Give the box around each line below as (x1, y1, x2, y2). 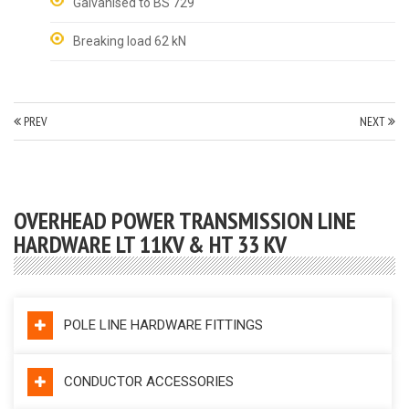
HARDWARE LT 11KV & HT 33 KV (14, 228, 287, 259)
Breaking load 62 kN (73, 33, 186, 48)
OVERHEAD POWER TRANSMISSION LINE (14, 204, 356, 236)
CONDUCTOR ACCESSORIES (64, 372, 234, 390)
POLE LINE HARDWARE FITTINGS (64, 316, 263, 333)
